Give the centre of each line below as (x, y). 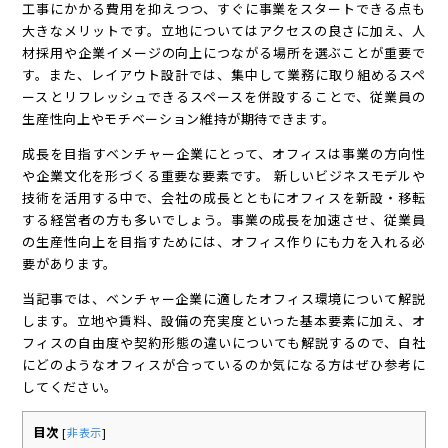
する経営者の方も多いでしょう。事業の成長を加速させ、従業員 (224, 220)
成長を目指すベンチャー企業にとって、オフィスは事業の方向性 (224, 154)
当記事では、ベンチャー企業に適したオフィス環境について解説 (224, 299)
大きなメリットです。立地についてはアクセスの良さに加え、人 (224, 31)
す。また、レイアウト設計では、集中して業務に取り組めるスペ (224, 75)
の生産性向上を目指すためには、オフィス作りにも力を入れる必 (224, 242)
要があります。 (69, 264)
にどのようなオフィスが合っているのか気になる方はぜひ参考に (224, 365)
